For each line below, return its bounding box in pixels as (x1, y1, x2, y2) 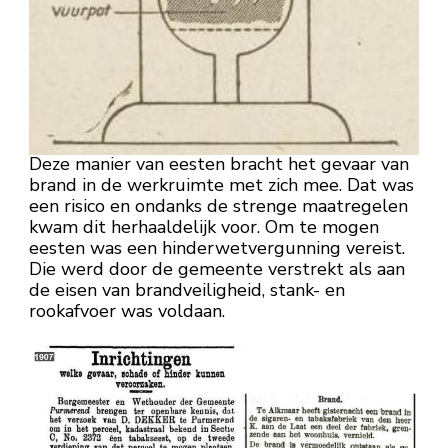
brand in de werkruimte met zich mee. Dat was (29, 173, 414, 198)
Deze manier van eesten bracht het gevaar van (29, 152, 409, 177)
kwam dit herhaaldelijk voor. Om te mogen (29, 215, 379, 240)
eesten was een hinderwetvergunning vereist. (29, 236, 405, 261)
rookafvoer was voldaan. (29, 299, 225, 324)
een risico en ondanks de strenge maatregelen (29, 194, 408, 219)
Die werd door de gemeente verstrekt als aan (29, 257, 405, 282)
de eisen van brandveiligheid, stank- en (29, 278, 345, 303)
